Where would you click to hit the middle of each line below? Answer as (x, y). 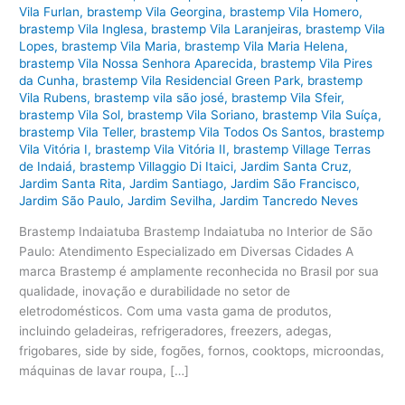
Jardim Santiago (177, 183)
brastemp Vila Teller (76, 132)
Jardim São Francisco (294, 183)
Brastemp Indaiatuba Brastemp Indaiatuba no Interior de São (196, 232)
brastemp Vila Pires (317, 63)
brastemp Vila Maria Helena (265, 46)
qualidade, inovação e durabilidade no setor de (155, 292)
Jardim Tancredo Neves (289, 200)
